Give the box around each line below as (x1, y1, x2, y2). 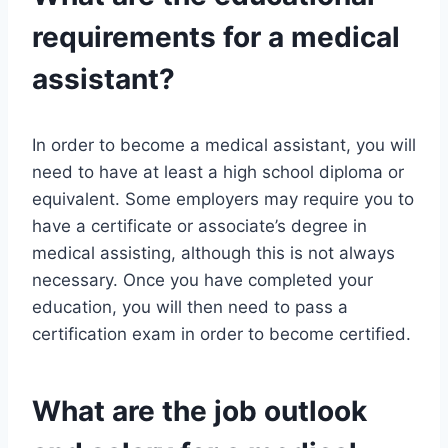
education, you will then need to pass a (32, 297, 348, 318)
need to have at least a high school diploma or (32, 162, 404, 183)
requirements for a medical (32, 20, 400, 55)
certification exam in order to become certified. (32, 324, 411, 345)
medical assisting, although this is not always (32, 243, 395, 264)
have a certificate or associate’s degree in (32, 216, 367, 237)
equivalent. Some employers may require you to (32, 189, 414, 210)
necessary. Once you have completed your (32, 270, 373, 291)
